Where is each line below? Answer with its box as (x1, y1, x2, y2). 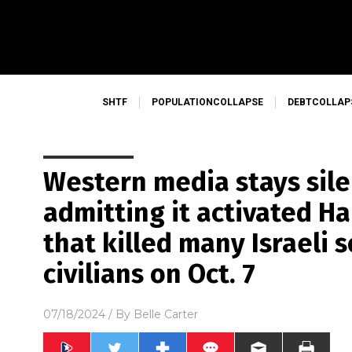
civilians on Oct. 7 (43, 258, 255, 290)
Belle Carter (134, 306, 198, 321)
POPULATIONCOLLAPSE (152, 97, 263, 108)
